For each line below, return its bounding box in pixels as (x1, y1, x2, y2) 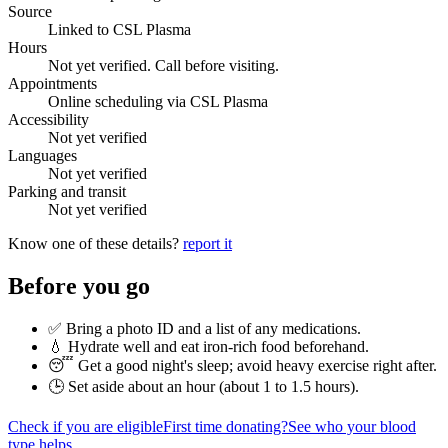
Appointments (8, 74, 97, 92)
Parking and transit (8, 182, 126, 200)
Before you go (8, 272, 150, 299)
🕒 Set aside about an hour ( (48, 377, 224, 395)
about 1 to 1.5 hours (224, 377, 350, 395)
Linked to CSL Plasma (48, 20, 191, 38)
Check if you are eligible (8, 417, 163, 435)
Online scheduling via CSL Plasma (48, 92, 268, 110)
